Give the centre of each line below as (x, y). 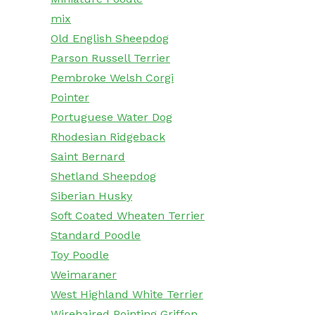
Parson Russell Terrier (110, 58)
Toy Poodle (80, 255)
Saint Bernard (88, 157)
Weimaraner (84, 275)
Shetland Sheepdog (103, 176)
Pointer (70, 98)
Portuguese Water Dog (111, 117)
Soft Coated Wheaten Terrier (128, 216)
